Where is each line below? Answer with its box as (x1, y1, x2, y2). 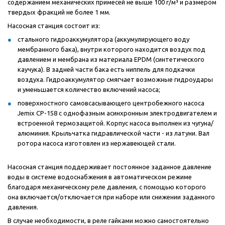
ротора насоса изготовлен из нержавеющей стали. (18, 140, 176, 147)
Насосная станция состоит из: (8, 22, 100, 30)
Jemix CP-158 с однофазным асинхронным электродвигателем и (18, 109, 217, 117)
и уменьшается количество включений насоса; (18, 86, 160, 93)
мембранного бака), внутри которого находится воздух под (18, 46, 205, 53)
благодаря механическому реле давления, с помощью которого (8, 183, 206, 191)
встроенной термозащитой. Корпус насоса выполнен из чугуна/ (18, 120, 213, 127)
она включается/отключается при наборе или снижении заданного (8, 193, 215, 201)
